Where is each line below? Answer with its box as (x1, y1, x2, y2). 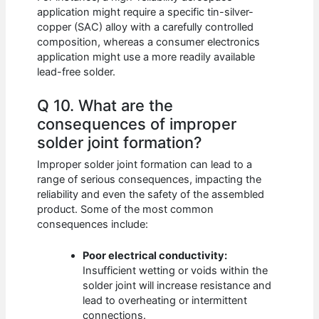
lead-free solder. (37, 66, 116, 79)
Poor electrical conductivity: (83, 249, 228, 263)
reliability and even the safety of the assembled (37, 187, 265, 201)
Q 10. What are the (37, 96, 174, 115)
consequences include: (37, 217, 149, 231)
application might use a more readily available (37, 51, 256, 64)
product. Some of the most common (37, 202, 214, 216)
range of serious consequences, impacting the (37, 172, 262, 186)
